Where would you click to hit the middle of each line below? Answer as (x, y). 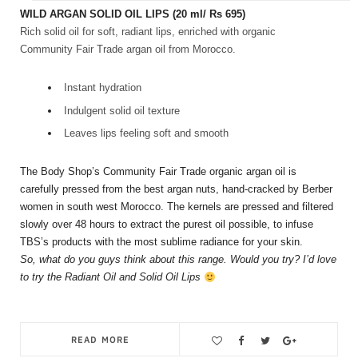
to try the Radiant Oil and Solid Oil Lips (112, 277)
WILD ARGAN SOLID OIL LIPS (95, 14)
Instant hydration (103, 88)
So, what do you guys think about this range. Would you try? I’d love (178, 260)
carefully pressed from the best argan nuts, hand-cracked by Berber (176, 189)
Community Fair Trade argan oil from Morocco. (128, 50)
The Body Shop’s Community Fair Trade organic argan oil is (158, 172)
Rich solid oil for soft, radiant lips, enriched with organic (148, 32)
